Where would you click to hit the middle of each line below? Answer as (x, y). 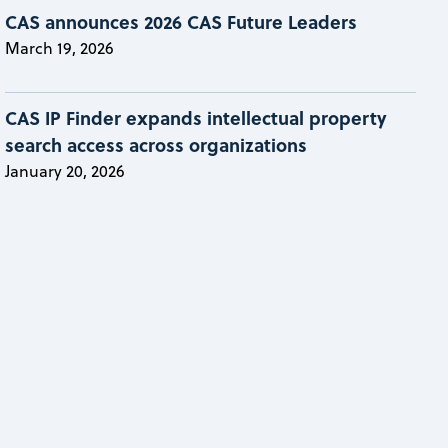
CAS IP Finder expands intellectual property (196, 117)
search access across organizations (156, 144)
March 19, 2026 (60, 47)
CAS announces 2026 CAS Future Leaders (181, 21)
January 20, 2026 (65, 170)
